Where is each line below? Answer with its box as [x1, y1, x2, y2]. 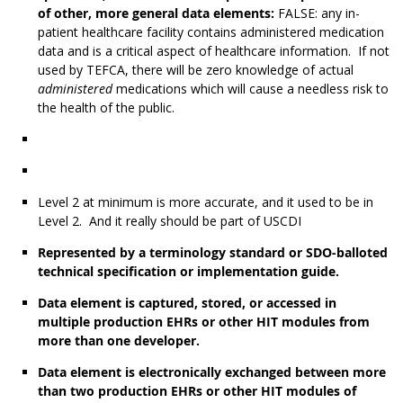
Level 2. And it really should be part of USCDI [38, 212, 301, 230]
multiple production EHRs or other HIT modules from [38, 313, 370, 331]
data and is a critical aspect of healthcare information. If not [38, 42, 390, 60]
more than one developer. [38, 332, 200, 350]
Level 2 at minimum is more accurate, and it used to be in [38, 193, 373, 211]
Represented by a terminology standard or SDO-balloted [38, 244, 388, 262]
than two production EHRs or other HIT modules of [38, 382, 356, 400]
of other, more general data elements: [38, 4, 278, 22]
